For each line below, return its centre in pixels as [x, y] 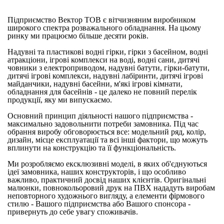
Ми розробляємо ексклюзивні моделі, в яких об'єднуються [107, 164]
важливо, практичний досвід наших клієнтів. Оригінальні [107, 180]
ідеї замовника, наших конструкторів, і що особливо [97, 172]
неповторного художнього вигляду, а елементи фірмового [106, 196]
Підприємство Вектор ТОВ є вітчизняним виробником [101, 20]
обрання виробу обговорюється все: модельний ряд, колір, [107, 132]
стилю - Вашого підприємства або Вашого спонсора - [99, 204]
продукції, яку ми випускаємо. [60, 100]
